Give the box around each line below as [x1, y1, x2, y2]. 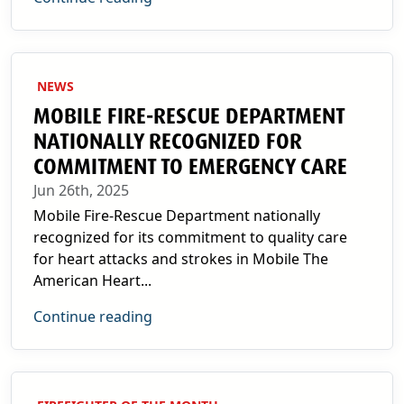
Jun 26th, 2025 [33, 180, 129, 200]
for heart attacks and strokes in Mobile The [33, 249, 328, 269]
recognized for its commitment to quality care [33, 227, 347, 247]
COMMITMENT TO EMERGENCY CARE [33, 153, 347, 180]
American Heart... [33, 271, 151, 290]
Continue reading [33, 307, 152, 326]
